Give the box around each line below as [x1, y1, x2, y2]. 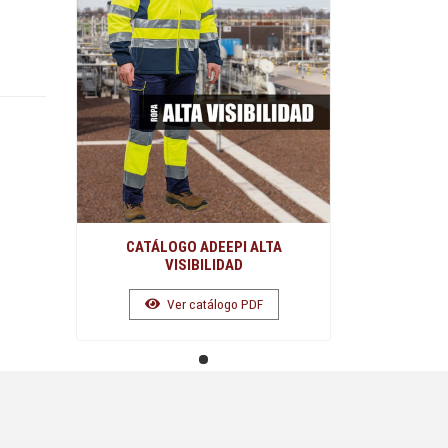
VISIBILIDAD [164, 255, 243, 274]
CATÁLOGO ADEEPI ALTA [125, 237, 282, 256]
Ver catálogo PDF [163, 295, 263, 312]
